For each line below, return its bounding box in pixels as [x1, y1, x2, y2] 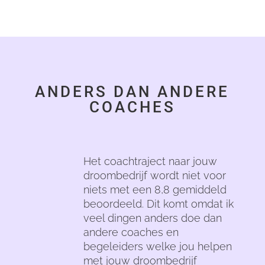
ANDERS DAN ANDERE [35, 82, 230, 101]
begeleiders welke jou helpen [83, 240, 232, 253]
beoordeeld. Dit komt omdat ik [83, 197, 234, 210]
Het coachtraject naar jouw [83, 154, 217, 167]
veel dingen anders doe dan [83, 211, 222, 224]
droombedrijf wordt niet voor [83, 169, 226, 182]
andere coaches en [83, 225, 179, 238]
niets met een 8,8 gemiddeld [83, 183, 227, 196]
